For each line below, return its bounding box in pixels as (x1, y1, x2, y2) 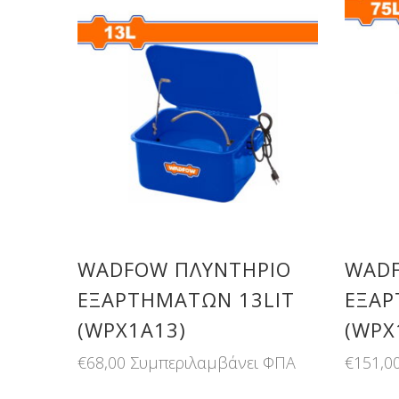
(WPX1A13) (77, 316, 186, 343)
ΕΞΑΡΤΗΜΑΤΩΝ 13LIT (77, 286, 295, 313)
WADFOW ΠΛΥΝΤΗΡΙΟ (77, 256, 291, 282)
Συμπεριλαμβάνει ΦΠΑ (130, 352, 296, 373)
